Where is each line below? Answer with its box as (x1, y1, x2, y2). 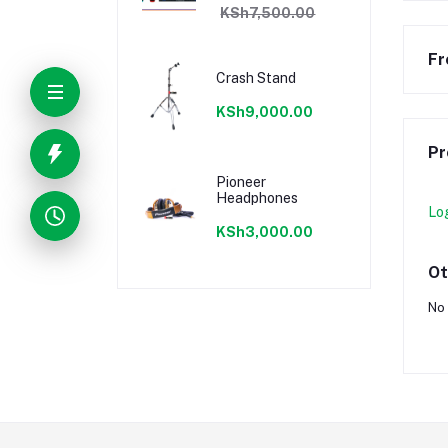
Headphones (216, 189, 299, 206)
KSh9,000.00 (216, 103, 314, 120)
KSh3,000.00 (216, 223, 314, 240)
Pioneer (216, 173, 267, 190)
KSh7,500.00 (220, 5, 316, 21)
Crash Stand (216, 69, 297, 86)
